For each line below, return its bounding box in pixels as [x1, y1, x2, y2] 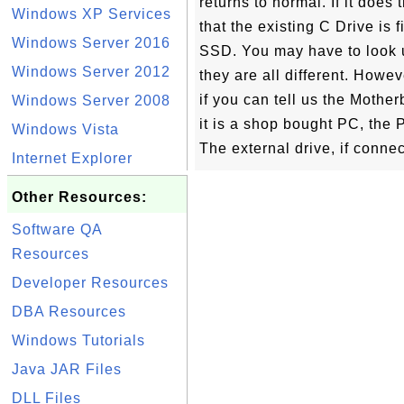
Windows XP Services [12, 6, 171, 22]
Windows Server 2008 [12, 93, 170, 108]
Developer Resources [12, 275, 169, 290]
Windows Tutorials [12, 333, 145, 348]
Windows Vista [12, 122, 119, 137]
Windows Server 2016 [12, 35, 170, 50]
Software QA [12, 222, 102, 237]
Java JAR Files [12, 362, 122, 377]
